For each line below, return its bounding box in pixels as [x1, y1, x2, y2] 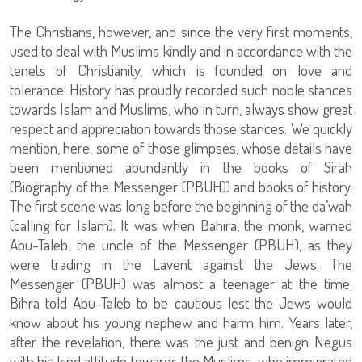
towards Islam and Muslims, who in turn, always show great [10, 99, 352, 120]
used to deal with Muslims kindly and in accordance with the [10, 40, 352, 61]
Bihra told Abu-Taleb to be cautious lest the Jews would [10, 293, 352, 314]
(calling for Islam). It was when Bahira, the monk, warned [10, 215, 352, 236]
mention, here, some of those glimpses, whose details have [10, 137, 352, 158]
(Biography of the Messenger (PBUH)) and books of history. [10, 176, 352, 197]
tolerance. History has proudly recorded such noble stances [10, 79, 352, 100]
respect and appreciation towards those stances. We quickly [10, 118, 352, 139]
